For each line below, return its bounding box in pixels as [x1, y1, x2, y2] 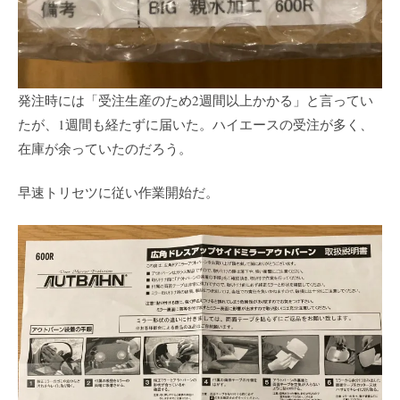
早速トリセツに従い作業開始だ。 [18, 183, 219, 202]
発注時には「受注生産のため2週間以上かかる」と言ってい [18, 90, 373, 109]
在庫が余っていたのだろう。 [18, 138, 192, 157]
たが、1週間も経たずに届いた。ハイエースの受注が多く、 [18, 114, 373, 133]
